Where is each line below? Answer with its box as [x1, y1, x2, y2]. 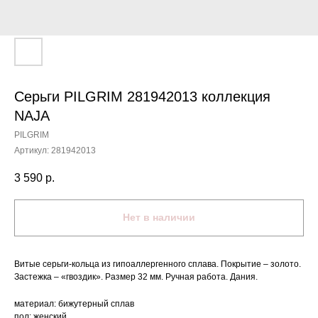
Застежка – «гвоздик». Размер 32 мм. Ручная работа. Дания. [14, 271, 258, 282]
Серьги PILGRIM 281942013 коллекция [14, 89, 270, 104]
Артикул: [14, 146, 51, 155]
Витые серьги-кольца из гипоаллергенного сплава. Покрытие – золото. [14, 258, 301, 269]
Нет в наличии [123, 212, 195, 224]
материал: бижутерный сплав [14, 298, 134, 309]
